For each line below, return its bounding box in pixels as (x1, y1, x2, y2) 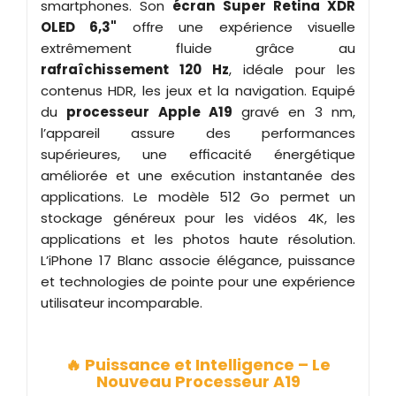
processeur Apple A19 (66, 102, 232, 121)
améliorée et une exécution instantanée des (41, 165, 355, 185)
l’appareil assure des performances (41, 123, 355, 142)
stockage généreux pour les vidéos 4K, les (41, 208, 355, 227)
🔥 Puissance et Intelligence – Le (65, 353, 331, 376)
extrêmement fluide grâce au (41, 38, 355, 57)
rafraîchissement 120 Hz (41, 59, 229, 79)
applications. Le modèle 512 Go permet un (41, 187, 355, 206)
